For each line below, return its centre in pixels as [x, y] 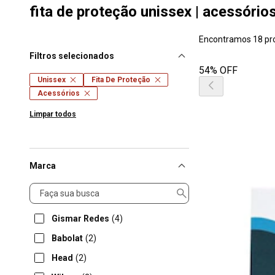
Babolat [67, 238]
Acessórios [59, 93]
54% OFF [218, 70]
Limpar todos [53, 114]
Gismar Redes [80, 219]
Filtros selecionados [72, 56]
